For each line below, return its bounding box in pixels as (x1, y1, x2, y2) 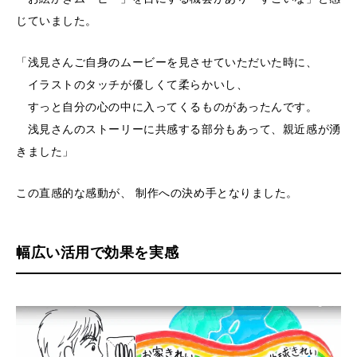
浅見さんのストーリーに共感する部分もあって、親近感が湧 (16, 120, 341, 137)
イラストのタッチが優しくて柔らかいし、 (16, 76, 249, 92)
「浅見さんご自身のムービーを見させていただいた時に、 (16, 53, 318, 70)
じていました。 (16, 12, 97, 29)
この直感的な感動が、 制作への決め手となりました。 (16, 184, 298, 201)
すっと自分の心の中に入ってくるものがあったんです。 (16, 98, 318, 115)
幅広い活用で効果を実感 (16, 241, 179, 263)
